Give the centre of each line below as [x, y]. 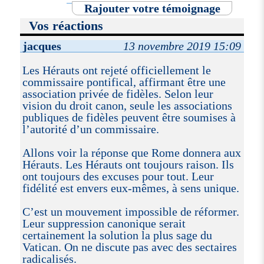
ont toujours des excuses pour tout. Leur [118, 176]
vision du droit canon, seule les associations [127, 106]
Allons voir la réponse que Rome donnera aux [131, 153]
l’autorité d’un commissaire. [90, 129]
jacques [42, 46]
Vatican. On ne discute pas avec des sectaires [129, 247]
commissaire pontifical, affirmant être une [124, 82]
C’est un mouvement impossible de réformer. [131, 212]
